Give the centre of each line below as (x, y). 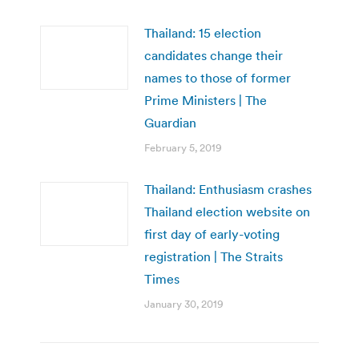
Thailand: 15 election (203, 32)
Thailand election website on (227, 211)
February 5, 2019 (183, 147)
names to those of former (218, 77)
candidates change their (214, 55)
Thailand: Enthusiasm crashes (228, 189)
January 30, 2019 (184, 304)
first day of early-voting (212, 234)
